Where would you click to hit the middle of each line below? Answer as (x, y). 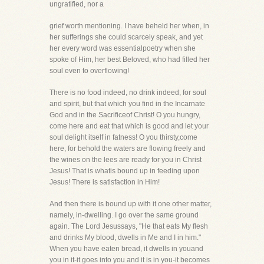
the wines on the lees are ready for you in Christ (126, 160)
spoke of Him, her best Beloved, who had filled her (130, 60)
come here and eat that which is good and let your (129, 126)
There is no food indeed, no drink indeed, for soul (128, 93)
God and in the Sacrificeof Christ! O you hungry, (125, 115)
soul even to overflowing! (89, 71)
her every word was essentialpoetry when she (123, 48)
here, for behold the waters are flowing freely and (128, 148)
